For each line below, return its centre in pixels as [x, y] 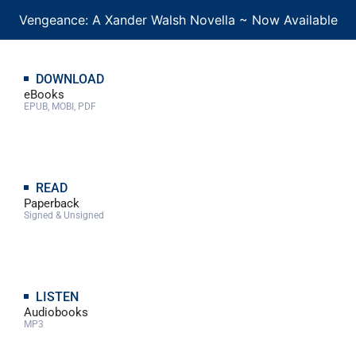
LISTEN [57, 297]
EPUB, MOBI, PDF [60, 107]
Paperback [52, 204]
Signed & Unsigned [64, 216]
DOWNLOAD [70, 79]
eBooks [44, 95]
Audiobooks [56, 313]
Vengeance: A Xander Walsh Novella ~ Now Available [178, 20]
